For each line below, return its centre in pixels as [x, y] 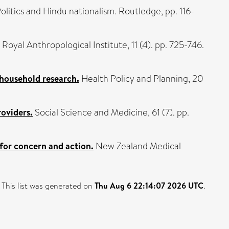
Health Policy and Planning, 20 [141, 79]
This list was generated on [48, 186]
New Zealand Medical [137, 146]
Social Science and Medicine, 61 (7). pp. [111, 112]
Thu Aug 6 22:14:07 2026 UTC [149, 186]
